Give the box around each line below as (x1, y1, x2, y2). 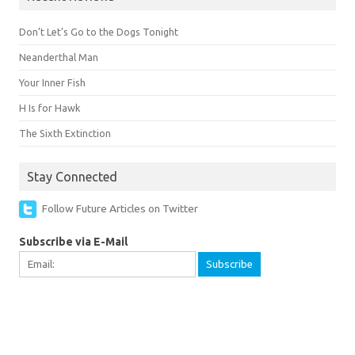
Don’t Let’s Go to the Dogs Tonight (19, 25, 178, 37)
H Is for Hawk (19, 101, 80, 113)
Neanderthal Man (19, 51, 98, 63)
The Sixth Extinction (19, 127, 111, 139)
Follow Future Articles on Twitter (42, 201, 198, 215)
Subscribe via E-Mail (19, 235, 128, 248)
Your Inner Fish (19, 76, 86, 88)
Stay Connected (27, 169, 117, 184)
